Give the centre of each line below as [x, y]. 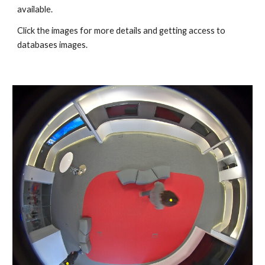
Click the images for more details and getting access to [122, 30]
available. [36, 9]
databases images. [53, 45]
